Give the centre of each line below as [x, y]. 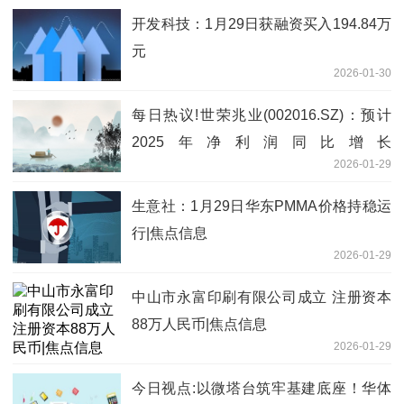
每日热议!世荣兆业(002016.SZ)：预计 [262, 115]
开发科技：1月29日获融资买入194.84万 [262, 23]
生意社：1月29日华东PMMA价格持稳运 [262, 206]
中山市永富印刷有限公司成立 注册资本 [262, 297]
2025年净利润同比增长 [262, 142]
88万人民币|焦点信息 [199, 324]
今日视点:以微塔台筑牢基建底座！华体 [262, 388]
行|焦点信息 [170, 233]
